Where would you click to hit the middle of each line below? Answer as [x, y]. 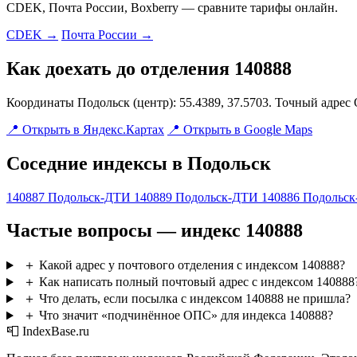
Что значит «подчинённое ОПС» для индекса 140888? [186, 316]
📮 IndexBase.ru [48, 331]
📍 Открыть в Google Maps [240, 129]
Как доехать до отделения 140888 [149, 68]
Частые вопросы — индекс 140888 [155, 231]
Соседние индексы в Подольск [139, 163]
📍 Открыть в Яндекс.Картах [85, 129]
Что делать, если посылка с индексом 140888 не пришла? [194, 299]
